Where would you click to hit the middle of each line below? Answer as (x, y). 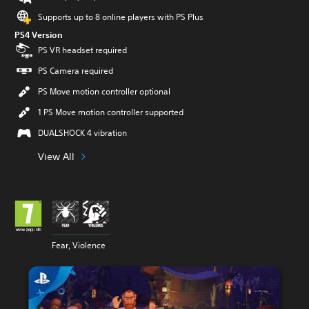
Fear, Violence (79, 245)
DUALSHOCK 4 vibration (82, 133)
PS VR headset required (82, 50)
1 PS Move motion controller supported (111, 112)
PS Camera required (76, 71)
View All (56, 156)
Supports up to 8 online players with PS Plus (121, 17)
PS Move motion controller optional (104, 91)
